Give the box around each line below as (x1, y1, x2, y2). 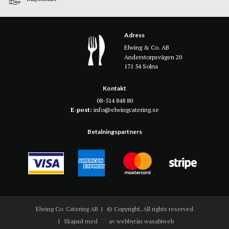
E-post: (70, 106, 94, 114)
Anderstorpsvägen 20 (124, 53, 182, 61)
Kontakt (103, 84, 126, 93)
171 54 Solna (124, 62, 158, 71)
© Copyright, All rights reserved (105, 205, 194, 213)
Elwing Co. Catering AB (35, 205, 98, 213)
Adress (124, 31, 145, 39)
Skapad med (62, 217, 100, 225)
